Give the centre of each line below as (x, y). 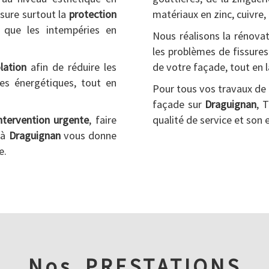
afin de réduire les (71, 67)
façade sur (179, 104)
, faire (103, 120)
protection (93, 14)
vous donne (89, 135)
